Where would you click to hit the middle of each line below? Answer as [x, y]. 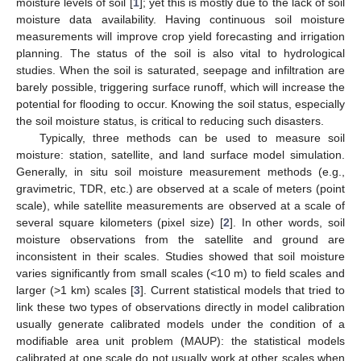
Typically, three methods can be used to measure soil [192, 137]
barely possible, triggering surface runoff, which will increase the [180, 87]
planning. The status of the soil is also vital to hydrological [180, 53]
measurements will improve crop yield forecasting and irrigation [180, 36]
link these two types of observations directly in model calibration [180, 307]
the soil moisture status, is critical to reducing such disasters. [170, 120]
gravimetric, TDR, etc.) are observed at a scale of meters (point [180, 188]
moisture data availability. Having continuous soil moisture [180, 19]
